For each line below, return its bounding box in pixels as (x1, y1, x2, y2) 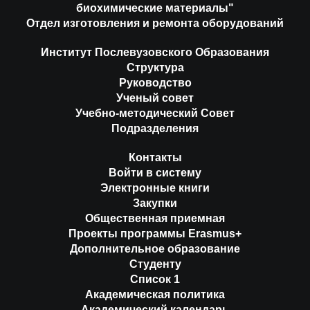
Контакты (128, 151, 182, 163)
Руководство (118, 76, 192, 89)
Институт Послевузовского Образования (41, 46, 269, 58)
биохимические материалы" (76, 1, 234, 14)
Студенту (129, 257, 181, 270)
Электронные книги (100, 181, 210, 194)
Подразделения (111, 122, 199, 134)
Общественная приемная (85, 212, 225, 224)
